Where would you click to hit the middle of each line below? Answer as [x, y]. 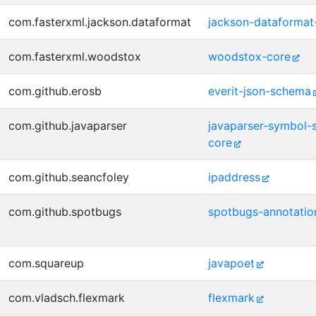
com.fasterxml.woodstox [75, 56]
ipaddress [234, 177]
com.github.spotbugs [65, 212]
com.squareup [46, 263]
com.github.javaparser [68, 126]
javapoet [231, 263]
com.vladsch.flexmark [67, 298]
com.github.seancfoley [69, 177]
